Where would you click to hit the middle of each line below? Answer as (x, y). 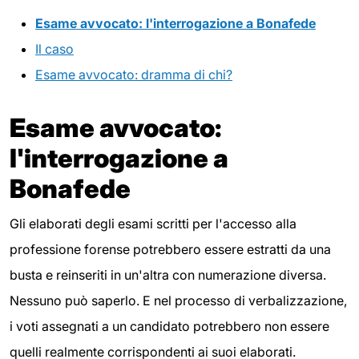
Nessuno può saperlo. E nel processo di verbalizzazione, (178, 300)
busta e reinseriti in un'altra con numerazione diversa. (168, 274)
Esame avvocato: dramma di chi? (134, 74)
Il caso (54, 48)
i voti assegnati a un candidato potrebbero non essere (169, 326)
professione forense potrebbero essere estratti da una (170, 249)
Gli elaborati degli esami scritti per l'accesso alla (153, 223)
